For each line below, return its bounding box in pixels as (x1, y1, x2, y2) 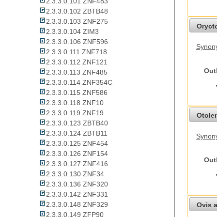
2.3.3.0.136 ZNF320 (46, 180, 108, 188)
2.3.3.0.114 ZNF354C (46, 78, 112, 87)
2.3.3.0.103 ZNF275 (46, 17, 108, 26)
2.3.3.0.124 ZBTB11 (46, 129, 108, 138)
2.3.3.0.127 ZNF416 (46, 160, 108, 168)
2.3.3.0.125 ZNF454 (46, 139, 108, 148)
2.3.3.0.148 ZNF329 (46, 201, 108, 209)
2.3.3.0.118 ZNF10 (46, 99, 104, 107)
